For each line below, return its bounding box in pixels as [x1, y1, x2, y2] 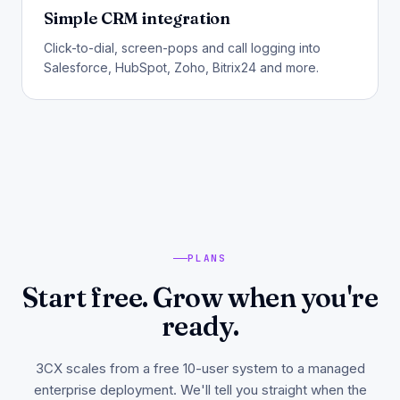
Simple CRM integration [44, 7, 231, 29]
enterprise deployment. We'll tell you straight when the [33, 381, 367, 398]
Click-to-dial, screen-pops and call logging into [44, 39, 321, 55]
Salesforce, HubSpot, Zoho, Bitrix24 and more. [44, 59, 319, 75]
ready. [161, 309, 239, 343]
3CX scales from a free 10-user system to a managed [35, 360, 365, 377]
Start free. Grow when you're [22, 280, 378, 314]
